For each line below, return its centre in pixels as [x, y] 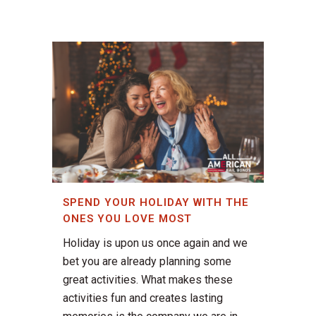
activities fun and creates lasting [143, 298]
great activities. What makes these [148, 280]
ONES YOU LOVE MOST [127, 219]
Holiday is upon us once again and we [155, 243]
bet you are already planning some [147, 262]
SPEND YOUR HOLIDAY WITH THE [156, 203]
